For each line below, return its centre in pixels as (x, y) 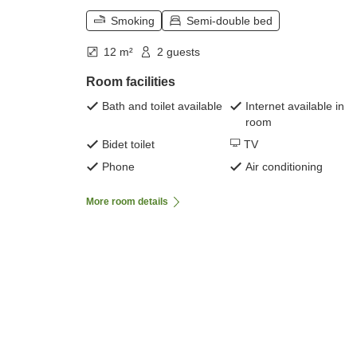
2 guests (178, 52)
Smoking (133, 21)
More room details (127, 202)
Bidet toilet (128, 145)
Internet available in (295, 106)
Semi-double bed (229, 21)
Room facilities (131, 82)
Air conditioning (284, 167)
